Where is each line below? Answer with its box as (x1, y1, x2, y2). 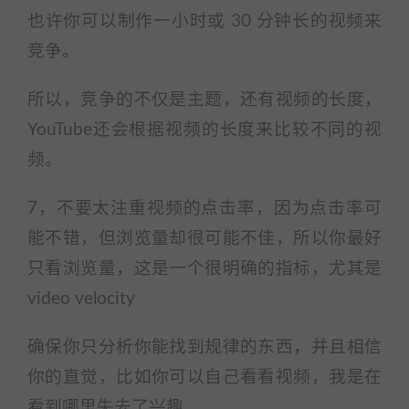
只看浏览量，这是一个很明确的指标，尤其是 (27, 260, 382, 278)
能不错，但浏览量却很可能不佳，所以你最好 (27, 230, 382, 247)
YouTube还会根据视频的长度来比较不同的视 (27, 121, 382, 139)
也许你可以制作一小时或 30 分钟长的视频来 (27, 13, 382, 30)
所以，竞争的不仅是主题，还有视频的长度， (27, 91, 382, 109)
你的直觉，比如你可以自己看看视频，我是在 (27, 369, 382, 386)
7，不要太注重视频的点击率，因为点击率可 (27, 200, 382, 217)
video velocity (27, 290, 135, 308)
